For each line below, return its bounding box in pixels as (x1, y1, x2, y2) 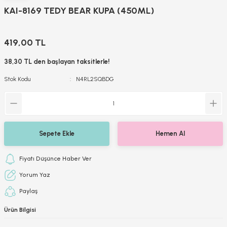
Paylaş (19, 187, 37, 195)
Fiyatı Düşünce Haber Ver (19, 155, 92, 163)
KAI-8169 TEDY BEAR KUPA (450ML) (4, 5, 154, 16)
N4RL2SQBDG (75, 75, 114, 83)
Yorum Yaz (19, 171, 50, 179)
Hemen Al (156, 130, 185, 138)
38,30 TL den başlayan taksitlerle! (4, 57, 109, 65)
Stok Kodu (4, 75, 30, 83)
